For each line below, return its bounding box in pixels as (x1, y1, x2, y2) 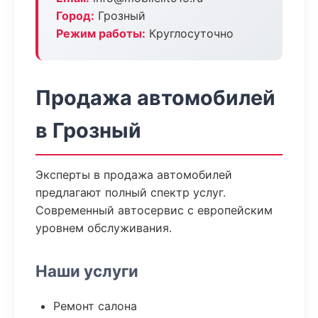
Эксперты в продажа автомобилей (35, 168, 232, 182)
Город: (56, 9, 94, 23)
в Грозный (35, 118, 141, 143)
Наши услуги (35, 261, 138, 280)
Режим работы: (56, 26, 146, 40)
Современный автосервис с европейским (35, 203, 273, 217)
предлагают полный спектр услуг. (35, 185, 226, 199)
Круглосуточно (146, 26, 234, 40)
